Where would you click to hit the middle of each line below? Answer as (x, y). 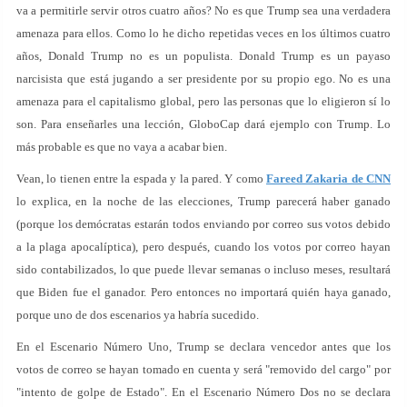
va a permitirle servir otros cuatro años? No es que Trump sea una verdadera (203, 10)
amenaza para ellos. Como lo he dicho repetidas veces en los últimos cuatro (203, 33)
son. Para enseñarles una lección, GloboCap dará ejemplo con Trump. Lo (203, 124)
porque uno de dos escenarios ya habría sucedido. (138, 315)
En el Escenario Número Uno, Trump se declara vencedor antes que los (203, 347)
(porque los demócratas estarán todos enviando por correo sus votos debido (203, 224)
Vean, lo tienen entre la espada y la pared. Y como (141, 179)
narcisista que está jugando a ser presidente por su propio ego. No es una (203, 79)
